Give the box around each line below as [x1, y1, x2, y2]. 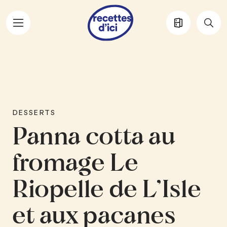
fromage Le [12, 151, 138, 176]
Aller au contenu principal [8, 28, 112, 37]
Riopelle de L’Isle [12, 177, 201, 202]
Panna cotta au [12, 125, 175, 149]
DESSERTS [12, 108, 56, 117]
